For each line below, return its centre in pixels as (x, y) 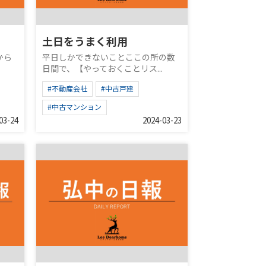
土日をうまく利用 (85, 41)
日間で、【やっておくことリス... (102, 68)
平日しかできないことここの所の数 (109, 57)
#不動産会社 (67, 88)
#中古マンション (75, 107)
